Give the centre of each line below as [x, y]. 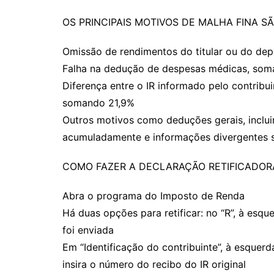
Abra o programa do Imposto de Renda [154, 196]
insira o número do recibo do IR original [154, 264]
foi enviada [88, 230]
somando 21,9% [98, 103]
